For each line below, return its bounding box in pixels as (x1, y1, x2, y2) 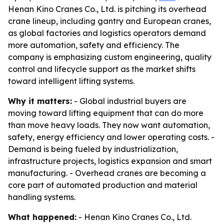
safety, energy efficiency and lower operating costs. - (8, 132, 214, 142)
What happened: (8, 212, 76, 222)
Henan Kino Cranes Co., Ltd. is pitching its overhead (8, 4, 206, 14)
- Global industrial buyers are (72, 96, 186, 106)
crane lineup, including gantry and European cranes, (8, 16, 211, 26)
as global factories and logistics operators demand (8, 28, 206, 38)
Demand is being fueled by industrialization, (8, 144, 178, 154)
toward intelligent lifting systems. (8, 76, 134, 86)
